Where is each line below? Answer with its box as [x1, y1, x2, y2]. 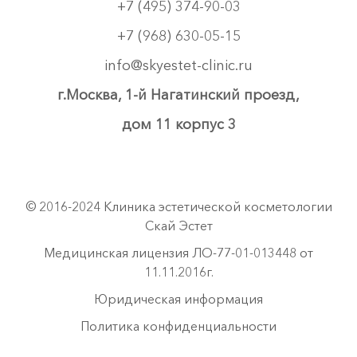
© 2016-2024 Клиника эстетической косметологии [25, 198, 332, 215]
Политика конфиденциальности [80, 318, 277, 335]
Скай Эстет [144, 218, 213, 234]
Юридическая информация [94, 291, 263, 308]
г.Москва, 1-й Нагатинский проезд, [57, 86, 300, 104]
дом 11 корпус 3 [121, 116, 236, 134]
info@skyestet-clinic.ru [104, 57, 253, 75]
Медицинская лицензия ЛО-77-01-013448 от [44, 245, 313, 261]
